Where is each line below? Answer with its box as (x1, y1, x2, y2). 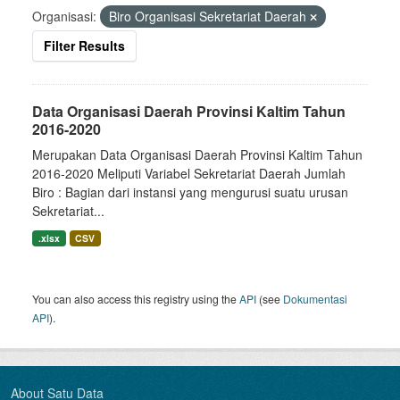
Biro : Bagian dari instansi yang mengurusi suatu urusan (32, 183, 348, 201)
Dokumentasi (283, 291, 347, 306)
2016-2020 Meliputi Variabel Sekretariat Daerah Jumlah (32, 164, 346, 182)
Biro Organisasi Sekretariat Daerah (109, 7, 310, 25)
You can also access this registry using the (32, 291, 239, 306)
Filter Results (44, 37, 125, 54)
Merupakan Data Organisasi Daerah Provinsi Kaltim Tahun (32, 146, 362, 163)
